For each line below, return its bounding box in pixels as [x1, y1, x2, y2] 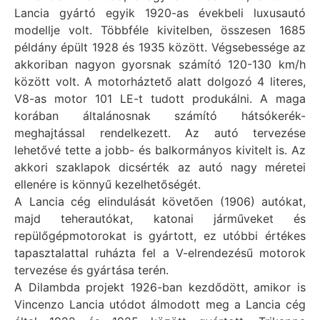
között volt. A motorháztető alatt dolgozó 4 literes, [14, 74, 306, 89]
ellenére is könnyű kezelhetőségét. [14, 177, 201, 192]
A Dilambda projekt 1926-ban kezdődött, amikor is [14, 280, 306, 295]
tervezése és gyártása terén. [14, 263, 169, 278]
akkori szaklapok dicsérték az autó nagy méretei [14, 160, 306, 175]
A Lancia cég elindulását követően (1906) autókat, [14, 194, 306, 209]
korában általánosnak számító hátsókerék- [14, 109, 306, 124]
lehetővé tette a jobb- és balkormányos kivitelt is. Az [14, 143, 306, 158]
